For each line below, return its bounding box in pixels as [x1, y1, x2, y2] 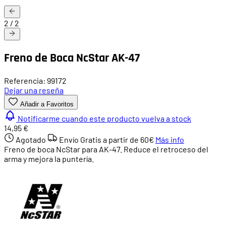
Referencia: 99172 [4, 75, 67, 85]
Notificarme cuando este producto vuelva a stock [18, 113, 191, 123]
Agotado [16, 134, 47, 144]
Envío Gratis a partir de [59, 134, 139, 144]
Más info [155, 134, 184, 144]
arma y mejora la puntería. [4, 153, 94, 163]
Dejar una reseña [4, 85, 64, 95]
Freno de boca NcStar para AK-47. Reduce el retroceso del [4, 144, 208, 154]
